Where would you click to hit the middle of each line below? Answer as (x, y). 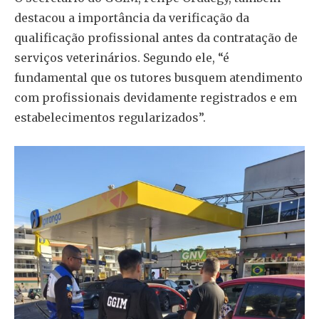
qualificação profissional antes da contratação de (156, 38)
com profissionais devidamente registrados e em (156, 98)
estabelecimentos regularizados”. (110, 118)
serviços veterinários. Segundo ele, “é (122, 58)
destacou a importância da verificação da (132, 18)
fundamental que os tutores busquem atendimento (158, 78)
